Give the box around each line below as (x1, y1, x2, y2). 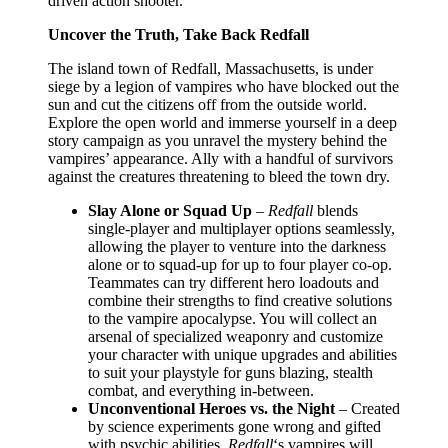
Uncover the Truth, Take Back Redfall (48, 25, 309, 43)
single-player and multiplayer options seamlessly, (88, 219, 395, 237)
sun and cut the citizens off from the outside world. (48, 95, 367, 113)
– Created (335, 399, 400, 417)
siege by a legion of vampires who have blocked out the (48, 77, 399, 95)
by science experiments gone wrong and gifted (88, 417, 381, 435)
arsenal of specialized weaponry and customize (88, 327, 383, 345)
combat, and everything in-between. (88, 381, 314, 399)
